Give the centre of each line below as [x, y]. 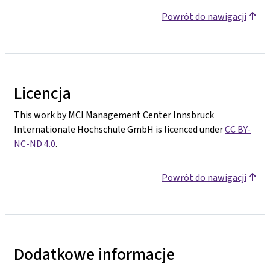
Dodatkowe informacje [94, 254]
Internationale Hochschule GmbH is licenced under [119, 129]
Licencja [42, 93]
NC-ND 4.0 [35, 143]
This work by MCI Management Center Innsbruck [114, 115]
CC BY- [238, 129]
